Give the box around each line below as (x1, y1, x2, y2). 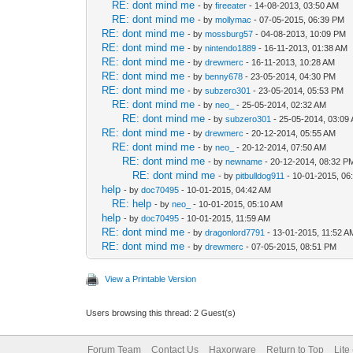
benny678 (205, 71, 243, 81)
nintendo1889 (205, 43, 257, 53)
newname (225, 156, 263, 166)
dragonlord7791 (205, 227, 266, 237)
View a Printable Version (105, 273, 197, 284)
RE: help (112, 197, 152, 210)
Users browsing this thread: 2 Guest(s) (86, 307, 236, 318)
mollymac (215, 14, 252, 24)
